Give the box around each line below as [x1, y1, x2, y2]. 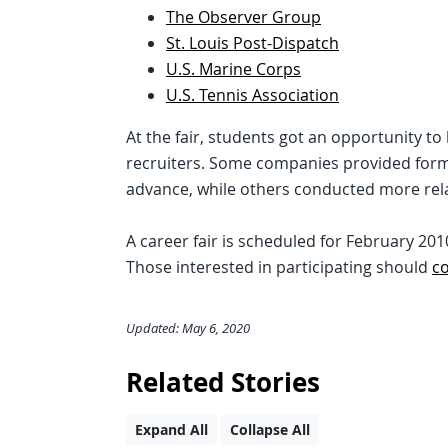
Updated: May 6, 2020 [126, 320, 250, 337]
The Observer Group [166, 6, 321, 28]
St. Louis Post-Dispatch [166, 32, 339, 54]
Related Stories [126, 365, 320, 400]
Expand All [135, 420, 208, 439]
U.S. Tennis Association [166, 84, 339, 106]
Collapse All [230, 420, 310, 439]
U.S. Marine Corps [166, 58, 301, 80]
